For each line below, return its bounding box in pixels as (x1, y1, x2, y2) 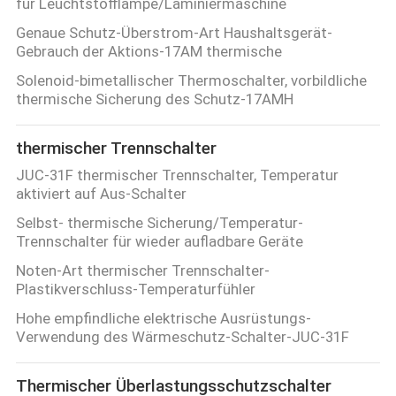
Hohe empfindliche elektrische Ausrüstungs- (15, 308, 311, 327)
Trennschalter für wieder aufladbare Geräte (15, 232, 303, 250)
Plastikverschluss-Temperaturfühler (15, 279, 255, 298)
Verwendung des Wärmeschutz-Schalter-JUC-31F (15, 327, 349, 346)
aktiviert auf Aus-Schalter (15, 184, 187, 202)
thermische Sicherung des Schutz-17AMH (15, 89, 293, 108)
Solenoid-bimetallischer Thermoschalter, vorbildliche (15, 71, 367, 89)
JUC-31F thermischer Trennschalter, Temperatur (15, 165, 339, 184)
